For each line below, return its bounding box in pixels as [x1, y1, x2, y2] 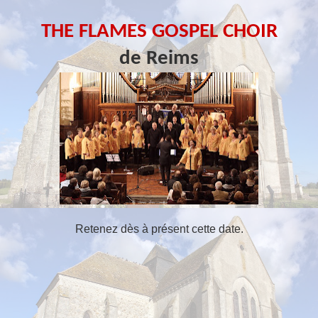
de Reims [119, 48, 199, 70]
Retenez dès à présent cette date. [75, 223, 243, 236]
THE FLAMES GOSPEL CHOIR [40, 21, 278, 43]
